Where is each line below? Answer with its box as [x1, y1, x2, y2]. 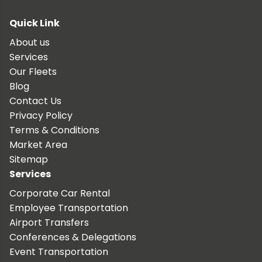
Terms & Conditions [9, 123, 99, 137]
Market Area [9, 137, 67, 151]
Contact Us [9, 94, 61, 108]
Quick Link [9, 16, 60, 30]
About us [9, 35, 50, 49]
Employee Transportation [9, 201, 128, 215]
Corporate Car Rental [9, 186, 110, 200]
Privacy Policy [9, 108, 73, 122]
